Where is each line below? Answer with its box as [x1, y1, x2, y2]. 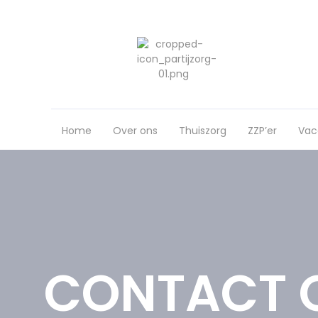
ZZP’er [248, 124, 277, 138]
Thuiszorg [179, 124, 226, 138]
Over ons [113, 124, 158, 138]
